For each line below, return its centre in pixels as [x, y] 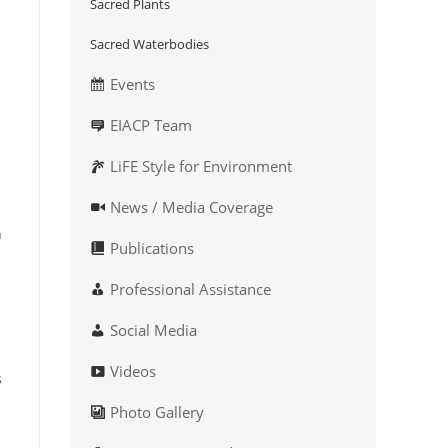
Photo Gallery [156, 412]
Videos [132, 371]
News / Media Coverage [191, 207]
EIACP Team [150, 125]
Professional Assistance [190, 289]
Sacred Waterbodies [149, 44]
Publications [151, 248]
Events [132, 84]
